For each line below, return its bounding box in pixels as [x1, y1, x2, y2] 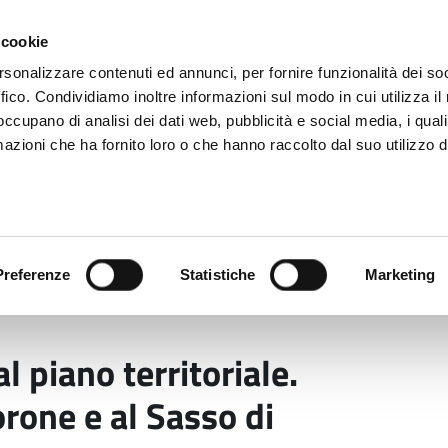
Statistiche [180, 266, 256, 283]
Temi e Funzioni [202, 237, 325, 264]
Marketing [364, 266, 436, 283]
